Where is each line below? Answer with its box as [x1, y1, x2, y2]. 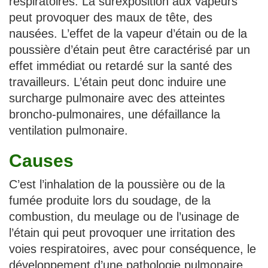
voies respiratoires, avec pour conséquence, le [9, 242, 256, 255]
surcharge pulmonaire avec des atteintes [9, 91, 225, 105]
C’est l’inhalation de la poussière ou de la [9, 177, 225, 191]
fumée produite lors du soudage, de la [9, 193, 211, 207]
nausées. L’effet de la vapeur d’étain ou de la [9, 26, 247, 40]
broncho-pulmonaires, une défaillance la [9, 107, 220, 121]
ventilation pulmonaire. [9, 123, 128, 137]
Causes [9, 150, 74, 170]
